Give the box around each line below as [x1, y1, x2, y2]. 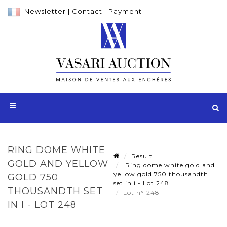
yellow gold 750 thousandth [113, 170, 208, 178]
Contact [72, 7, 102, 15]
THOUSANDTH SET [8, 185, 103, 197]
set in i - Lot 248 [113, 179, 169, 187]
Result [131, 152, 153, 160]
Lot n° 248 [123, 188, 162, 196]
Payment [108, 7, 142, 15]
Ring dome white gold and [123, 161, 215, 169]
